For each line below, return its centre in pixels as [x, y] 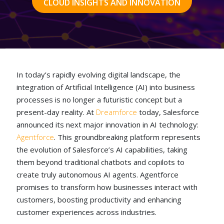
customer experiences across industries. [87, 212]
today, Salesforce [169, 112]
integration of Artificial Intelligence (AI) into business [106, 87]
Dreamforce [117, 112]
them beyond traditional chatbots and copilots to [101, 162]
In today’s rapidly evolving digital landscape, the [99, 74]
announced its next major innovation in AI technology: [108, 124]
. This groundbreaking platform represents [127, 137]
